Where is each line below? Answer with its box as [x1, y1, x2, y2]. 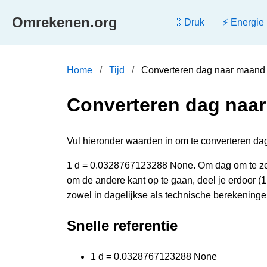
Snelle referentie [67, 217, 178, 234]
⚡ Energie [222, 17, 264, 27]
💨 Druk [172, 17, 204, 27]
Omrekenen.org [12, 14, 117, 30]
